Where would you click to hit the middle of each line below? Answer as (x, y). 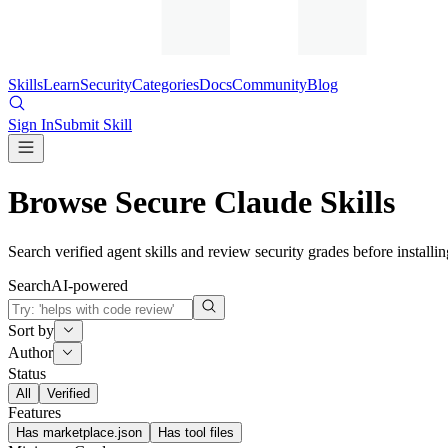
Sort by (31, 331)
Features (34, 412)
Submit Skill (93, 124)
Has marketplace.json (79, 432)
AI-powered (89, 285)
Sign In (31, 124)
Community (269, 84)
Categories (165, 84)
